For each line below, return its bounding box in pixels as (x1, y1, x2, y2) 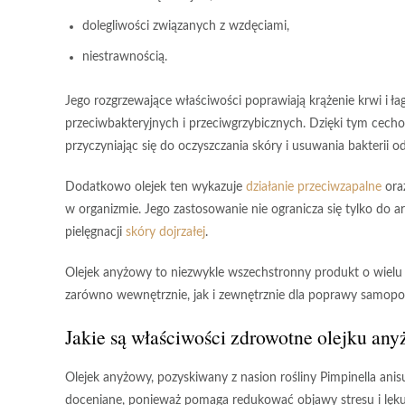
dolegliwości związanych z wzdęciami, (82, 20, 289, 33)
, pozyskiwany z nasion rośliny (151, 372, 320, 384)
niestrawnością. (82, 51, 167, 63)
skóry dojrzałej (126, 226, 205, 239)
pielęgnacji (65, 226, 126, 239)
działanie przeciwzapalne (246, 181, 381, 193)
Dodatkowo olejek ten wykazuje (65, 181, 246, 193)
